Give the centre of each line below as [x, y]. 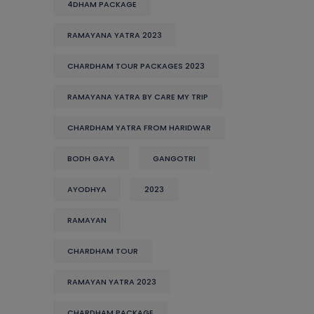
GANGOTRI [174, 158]
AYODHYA [87, 189]
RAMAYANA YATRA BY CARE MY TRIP [138, 97]
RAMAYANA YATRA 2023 [115, 35]
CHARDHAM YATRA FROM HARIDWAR [139, 128]
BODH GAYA [91, 158]
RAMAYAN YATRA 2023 [112, 282]
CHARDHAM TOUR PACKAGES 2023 [136, 66]
